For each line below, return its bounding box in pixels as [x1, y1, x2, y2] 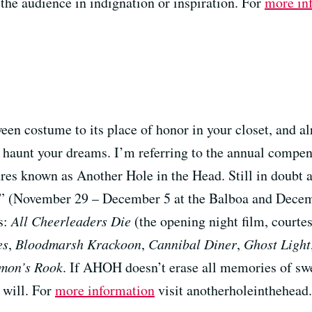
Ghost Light [244, 234, 311, 253]
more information [55, 280, 155, 299]
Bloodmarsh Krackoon [15, 234, 141, 253]
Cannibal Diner [148, 234, 237, 253]
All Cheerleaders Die [11, 211, 131, 230]
